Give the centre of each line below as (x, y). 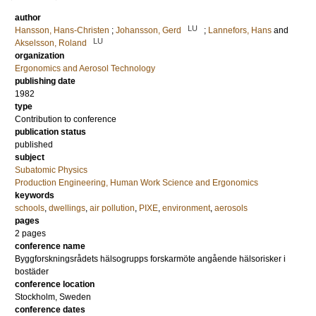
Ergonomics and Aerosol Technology (85, 68)
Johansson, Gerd (148, 30)
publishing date (45, 81)
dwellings (67, 208)
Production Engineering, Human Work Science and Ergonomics (136, 183)
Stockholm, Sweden (53, 297)
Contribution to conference (66, 119)
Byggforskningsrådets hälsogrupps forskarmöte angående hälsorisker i (150, 259)
